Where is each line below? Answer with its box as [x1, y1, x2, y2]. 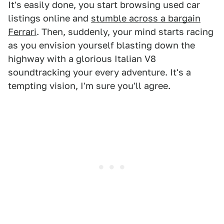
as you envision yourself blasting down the [8, 40, 195, 51]
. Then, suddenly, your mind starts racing [36, 26, 213, 37]
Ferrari [8, 26, 36, 37]
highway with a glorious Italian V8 [8, 53, 156, 64]
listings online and [8, 13, 91, 24]
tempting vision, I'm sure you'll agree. [8, 80, 170, 91]
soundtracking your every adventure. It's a [8, 67, 191, 78]
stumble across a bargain [91, 13, 200, 24]
